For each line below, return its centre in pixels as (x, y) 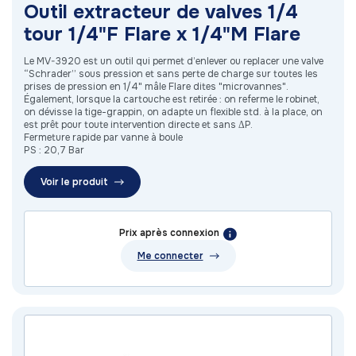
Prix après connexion (169, 233)
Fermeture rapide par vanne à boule (103, 138)
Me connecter (170, 256)
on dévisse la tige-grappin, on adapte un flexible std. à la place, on (173, 112)
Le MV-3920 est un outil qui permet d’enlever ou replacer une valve (174, 62)
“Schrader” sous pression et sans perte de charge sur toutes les (171, 74)
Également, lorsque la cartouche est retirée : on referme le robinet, (172, 100)
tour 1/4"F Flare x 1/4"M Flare (162, 35)
